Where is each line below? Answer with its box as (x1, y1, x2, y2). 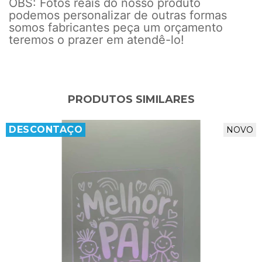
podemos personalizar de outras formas (9, 8, 227, 22)
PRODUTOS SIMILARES (67, 92, 195, 106)
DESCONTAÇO (9, 123, 82, 135)
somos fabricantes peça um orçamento (9, 20, 223, 35)
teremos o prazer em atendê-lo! (9, 32, 184, 47)
